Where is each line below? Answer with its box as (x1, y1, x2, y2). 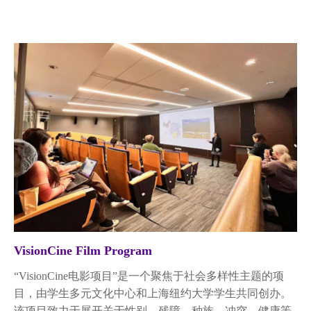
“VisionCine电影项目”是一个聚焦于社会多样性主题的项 (14, 271, 284, 283)
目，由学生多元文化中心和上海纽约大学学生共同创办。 (14, 288, 292, 300)
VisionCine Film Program (14, 244, 152, 258)
